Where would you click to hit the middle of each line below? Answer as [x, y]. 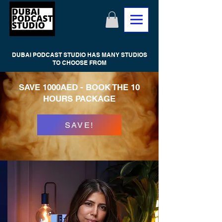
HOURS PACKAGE [79, 99]
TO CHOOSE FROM [79, 63]
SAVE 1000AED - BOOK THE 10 [79, 87]
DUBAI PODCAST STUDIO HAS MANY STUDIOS [79, 55]
